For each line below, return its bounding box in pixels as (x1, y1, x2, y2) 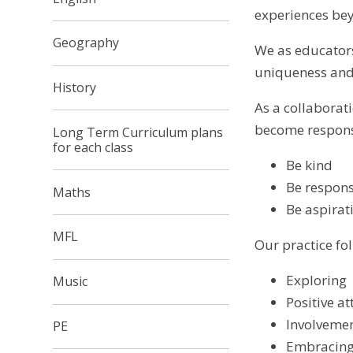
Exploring (286, 270, 347, 289)
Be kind (286, 155, 333, 174)
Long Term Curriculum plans (53, 123, 224, 141)
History (53, 79, 97, 97)
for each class (53, 138, 134, 156)
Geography (53, 34, 120, 52)
